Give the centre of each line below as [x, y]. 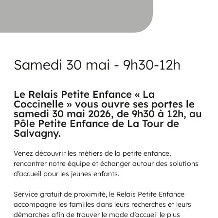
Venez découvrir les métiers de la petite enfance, [92, 153]
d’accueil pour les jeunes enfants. [66, 173]
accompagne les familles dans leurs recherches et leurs [102, 204]
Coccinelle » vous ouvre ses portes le [104, 104]
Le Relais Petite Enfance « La [84, 94]
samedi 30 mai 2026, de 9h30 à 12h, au [108, 114]
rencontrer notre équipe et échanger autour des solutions [106, 163]
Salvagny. [37, 133]
